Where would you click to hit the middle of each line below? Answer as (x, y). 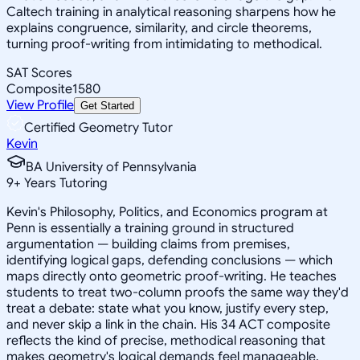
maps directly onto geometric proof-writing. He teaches (172, 276)
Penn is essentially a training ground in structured (150, 228)
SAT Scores (39, 73)
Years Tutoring (64, 183)
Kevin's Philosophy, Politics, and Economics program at (167, 212)
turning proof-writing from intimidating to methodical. (164, 44)
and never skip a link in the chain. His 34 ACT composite (168, 324)
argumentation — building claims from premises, (148, 244)
